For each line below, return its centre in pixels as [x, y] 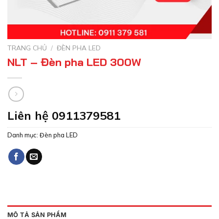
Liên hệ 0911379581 [64, 116]
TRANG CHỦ [27, 48]
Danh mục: [23, 135]
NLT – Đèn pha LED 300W [74, 62]
